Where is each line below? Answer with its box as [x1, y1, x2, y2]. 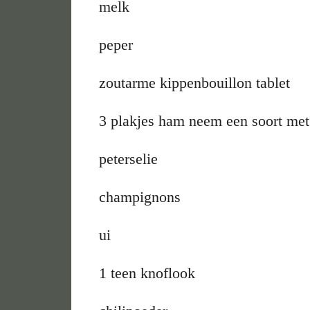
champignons [99, 188, 185, 206]
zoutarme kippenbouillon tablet [99, 73, 291, 91]
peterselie [99, 149, 158, 167]
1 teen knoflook [99, 264, 196, 282]
